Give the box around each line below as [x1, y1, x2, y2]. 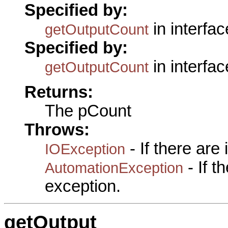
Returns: [24, 83, 93, 102]
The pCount [45, 102, 131, 121]
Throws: [24, 121, 90, 139]
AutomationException [45, 159, 183, 177]
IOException [45, 140, 125, 158]
